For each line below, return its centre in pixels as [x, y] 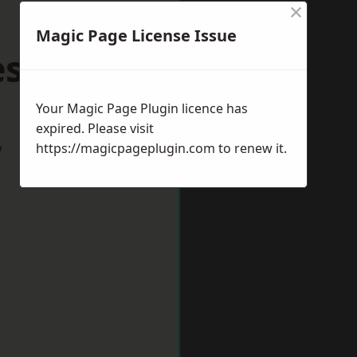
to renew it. [251, 148]
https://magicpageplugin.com [126, 148]
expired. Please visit [95, 128]
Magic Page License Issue [136, 35]
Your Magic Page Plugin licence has [142, 108]
